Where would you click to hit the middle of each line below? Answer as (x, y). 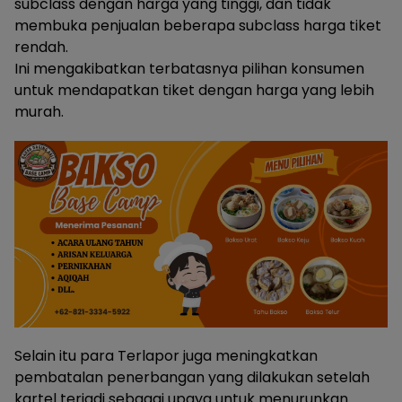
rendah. (41, 48)
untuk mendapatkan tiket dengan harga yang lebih (194, 91)
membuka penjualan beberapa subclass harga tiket (198, 26)
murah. (39, 112)
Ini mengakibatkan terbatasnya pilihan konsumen (189, 69)
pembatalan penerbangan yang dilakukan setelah (192, 378)
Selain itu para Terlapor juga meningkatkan (166, 356)
